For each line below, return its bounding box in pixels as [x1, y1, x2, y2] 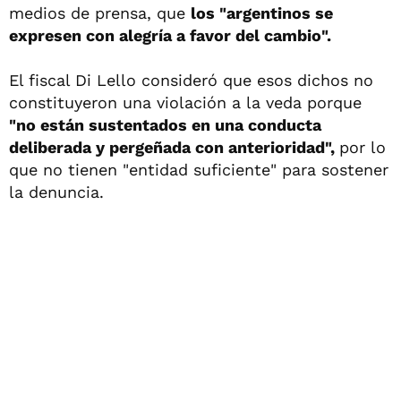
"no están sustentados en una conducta [9, 115, 321, 134]
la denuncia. [9, 182, 104, 201]
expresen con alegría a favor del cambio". [9, 25, 331, 45]
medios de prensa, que [9, 3, 191, 22]
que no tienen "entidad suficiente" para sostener [9, 159, 388, 179]
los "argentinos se [191, 3, 333, 22]
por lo [339, 137, 386, 157]
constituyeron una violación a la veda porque [9, 92, 362, 112]
